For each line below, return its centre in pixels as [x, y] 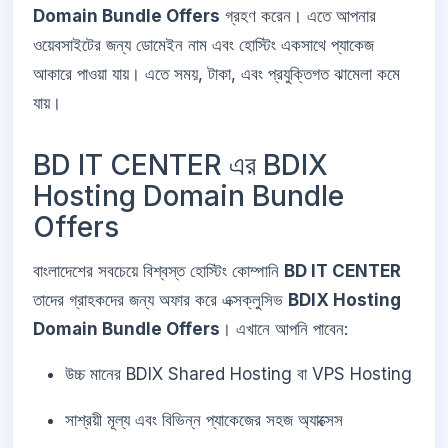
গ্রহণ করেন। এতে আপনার [298, 16]
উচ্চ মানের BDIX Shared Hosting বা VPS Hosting [238, 374]
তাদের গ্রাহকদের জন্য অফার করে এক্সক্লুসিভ [160, 299]
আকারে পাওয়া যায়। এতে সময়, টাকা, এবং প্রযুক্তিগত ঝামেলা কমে [216, 74]
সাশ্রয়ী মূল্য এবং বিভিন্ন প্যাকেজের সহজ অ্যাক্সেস [204, 420]
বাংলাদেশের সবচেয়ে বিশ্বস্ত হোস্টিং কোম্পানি [158, 270]
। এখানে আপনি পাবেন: [284, 328]
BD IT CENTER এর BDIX [180, 165]
